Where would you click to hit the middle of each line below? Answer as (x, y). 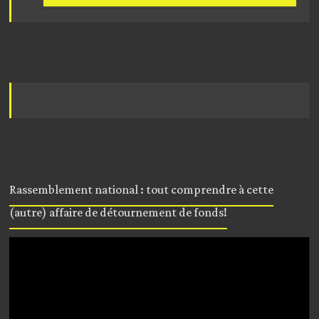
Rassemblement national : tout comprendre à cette (142, 190)
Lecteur (26, 242)
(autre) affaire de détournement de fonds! (119, 213)
